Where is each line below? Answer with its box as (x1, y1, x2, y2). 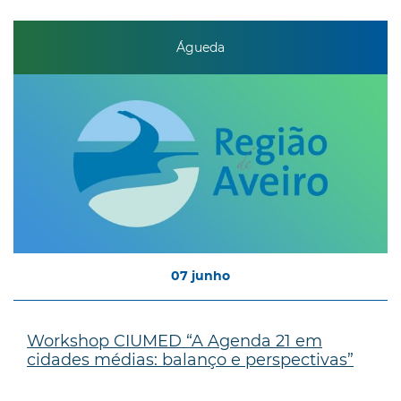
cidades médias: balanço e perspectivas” (27, 349, 354, 370)
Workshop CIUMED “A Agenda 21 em (27, 330, 322, 351)
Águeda (176, 39, 225, 56)
